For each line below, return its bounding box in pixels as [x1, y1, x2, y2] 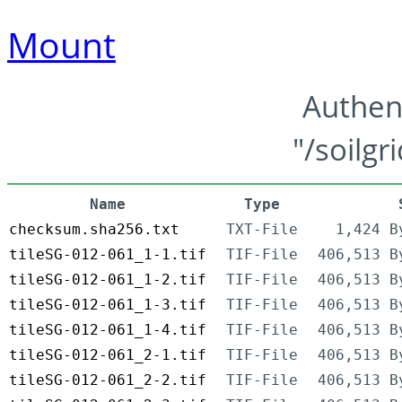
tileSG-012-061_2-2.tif [9, 371, 206, 389]
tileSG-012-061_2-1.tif [9, 346, 206, 364]
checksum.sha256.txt [9, 221, 179, 239]
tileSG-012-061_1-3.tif [9, 296, 206, 314]
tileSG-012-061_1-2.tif [9, 271, 206, 289]
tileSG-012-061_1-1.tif [9, 246, 206, 264]
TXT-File [226, 221, 298, 239]
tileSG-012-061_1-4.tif [9, 321, 206, 339]
